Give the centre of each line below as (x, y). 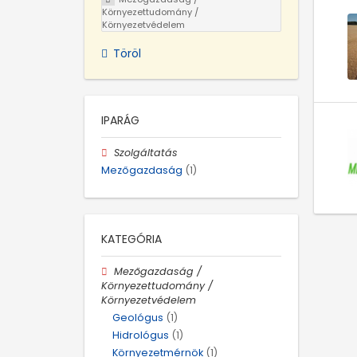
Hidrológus (141, 335)
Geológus (138, 318)
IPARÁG (120, 120)
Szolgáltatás (146, 152)
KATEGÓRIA (131, 239)
